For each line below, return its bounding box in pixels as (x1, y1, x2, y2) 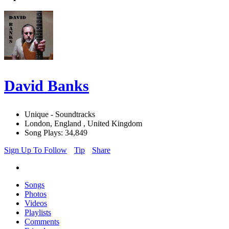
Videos (25, 199, 47, 208)
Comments (25, 217, 59, 226)
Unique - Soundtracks (25, 110, 95, 119)
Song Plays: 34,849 (25, 128, 87, 138)
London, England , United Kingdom (25, 119, 142, 128)
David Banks (4, 77, 89, 95)
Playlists (25, 208, 51, 217)
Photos (25, 190, 47, 199)
